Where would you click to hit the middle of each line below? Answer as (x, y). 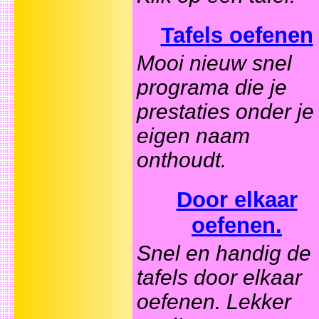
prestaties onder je (225, 112)
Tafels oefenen (237, 36)
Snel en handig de (224, 253)
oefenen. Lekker (214, 302)
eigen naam (193, 136)
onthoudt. (182, 160)
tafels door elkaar (219, 278)
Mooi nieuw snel (214, 63)
